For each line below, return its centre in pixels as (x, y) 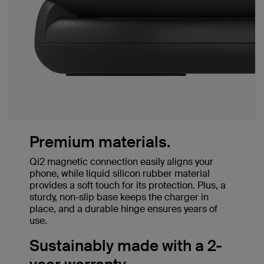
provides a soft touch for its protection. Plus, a (128, 186)
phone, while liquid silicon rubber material (120, 174)
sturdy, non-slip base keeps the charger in (119, 197)
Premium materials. (100, 142)
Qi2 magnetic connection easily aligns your (121, 162)
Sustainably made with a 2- (126, 246)
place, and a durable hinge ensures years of (123, 209)
